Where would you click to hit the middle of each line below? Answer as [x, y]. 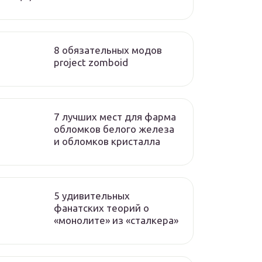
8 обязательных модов [108, 50]
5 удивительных [92, 196]
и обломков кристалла [107, 141]
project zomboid [91, 62]
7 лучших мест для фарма [115, 117]
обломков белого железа [114, 129]
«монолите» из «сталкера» [116, 220]
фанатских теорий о [101, 208]
